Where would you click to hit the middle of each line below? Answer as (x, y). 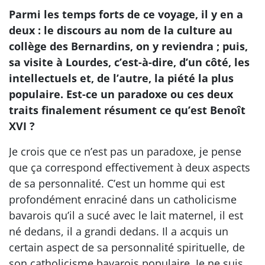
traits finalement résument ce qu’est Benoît (127, 110)
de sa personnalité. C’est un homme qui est (117, 183)
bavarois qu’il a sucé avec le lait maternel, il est (126, 215)
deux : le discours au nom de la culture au (121, 30)
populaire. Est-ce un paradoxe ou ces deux (121, 94)
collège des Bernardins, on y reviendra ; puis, (128, 46)
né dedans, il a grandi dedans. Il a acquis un (119, 231)
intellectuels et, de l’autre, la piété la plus (121, 78)
